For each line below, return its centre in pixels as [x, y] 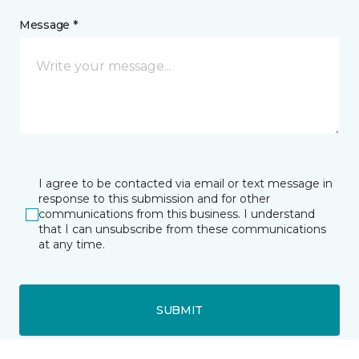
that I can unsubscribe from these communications [182, 229]
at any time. [72, 244]
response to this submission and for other [154, 199]
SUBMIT [179, 310]
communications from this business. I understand [177, 214]
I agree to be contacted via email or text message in [186, 184]
